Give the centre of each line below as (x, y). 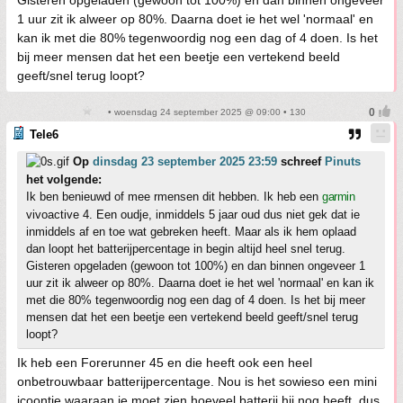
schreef (301, 162)
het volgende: (64, 180)
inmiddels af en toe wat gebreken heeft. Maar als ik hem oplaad (191, 232)
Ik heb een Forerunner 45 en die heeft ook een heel (165, 363)
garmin (338, 197)
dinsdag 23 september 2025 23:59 (185, 162)
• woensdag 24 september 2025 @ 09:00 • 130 (205, 112)
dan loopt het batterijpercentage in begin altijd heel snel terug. (186, 249)
